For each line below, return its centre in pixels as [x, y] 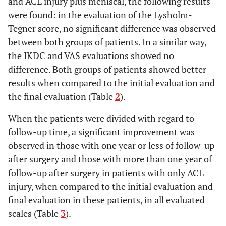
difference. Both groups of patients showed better [107, 69]
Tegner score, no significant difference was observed [112, 28]
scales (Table [34, 213]
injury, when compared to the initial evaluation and [110, 186]
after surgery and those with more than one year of [110, 159]
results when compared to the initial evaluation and [111, 83]
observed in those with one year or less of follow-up [111, 145]
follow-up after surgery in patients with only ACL [106, 173]
